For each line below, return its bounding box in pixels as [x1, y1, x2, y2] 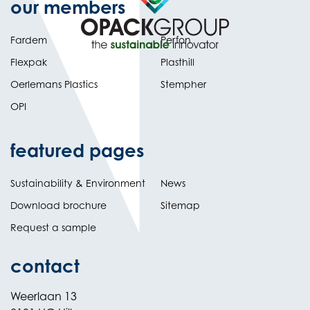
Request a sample [10, 221, 96, 233]
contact [10, 255, 80, 277]
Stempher [160, 78, 206, 90]
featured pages [10, 138, 144, 161]
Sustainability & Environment [10, 177, 145, 189]
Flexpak [10, 56, 47, 68]
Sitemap [160, 199, 200, 211]
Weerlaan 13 [10, 289, 77, 303]
